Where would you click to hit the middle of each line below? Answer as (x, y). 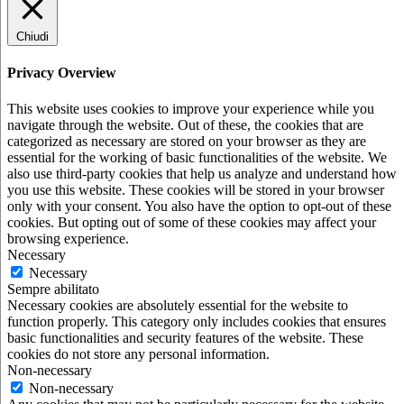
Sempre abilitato (53, 289)
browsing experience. (68, 238)
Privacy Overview (62, 73)
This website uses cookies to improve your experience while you (191, 108)
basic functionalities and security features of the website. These (185, 337)
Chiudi (32, 37)
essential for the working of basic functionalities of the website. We (197, 157)
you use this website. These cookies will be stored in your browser (196, 189)
